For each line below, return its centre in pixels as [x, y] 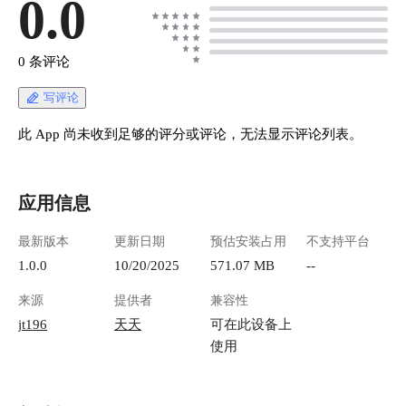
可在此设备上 [251, 324]
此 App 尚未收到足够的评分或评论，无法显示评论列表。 [190, 134]
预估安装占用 [248, 242]
